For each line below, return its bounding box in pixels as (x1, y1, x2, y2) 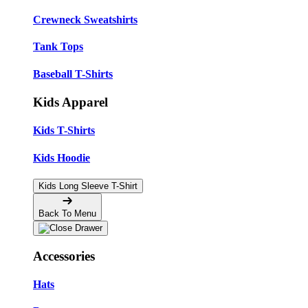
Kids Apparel (33, 94, 108, 109)
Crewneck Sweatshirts (33, 14, 137, 26)
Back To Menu (38, 208, 96, 219)
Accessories (33, 248, 95, 263)
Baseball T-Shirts (33, 67, 113, 80)
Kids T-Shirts (33, 124, 95, 137)
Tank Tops (33, 41, 83, 53)
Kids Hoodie (33, 151, 90, 164)
